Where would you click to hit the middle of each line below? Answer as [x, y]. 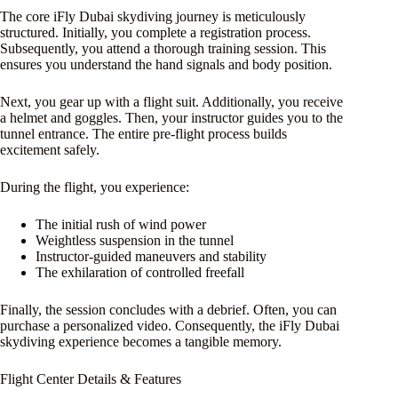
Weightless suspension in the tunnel [135, 241]
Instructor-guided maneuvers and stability [151, 257]
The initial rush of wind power [121, 225]
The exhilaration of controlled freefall [140, 273]
